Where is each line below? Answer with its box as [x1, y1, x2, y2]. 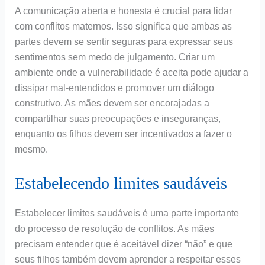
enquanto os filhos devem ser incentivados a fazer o [14, 129, 232, 140]
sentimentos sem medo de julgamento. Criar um [14, 52, 215, 63]
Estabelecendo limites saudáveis [14, 173, 227, 192]
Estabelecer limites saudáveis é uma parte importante [14, 208, 239, 218]
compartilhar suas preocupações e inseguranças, [14, 114, 221, 124]
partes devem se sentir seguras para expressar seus [14, 37, 233, 47]
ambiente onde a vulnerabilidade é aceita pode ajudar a [14, 67, 248, 78]
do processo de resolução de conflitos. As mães [14, 223, 214, 234]
